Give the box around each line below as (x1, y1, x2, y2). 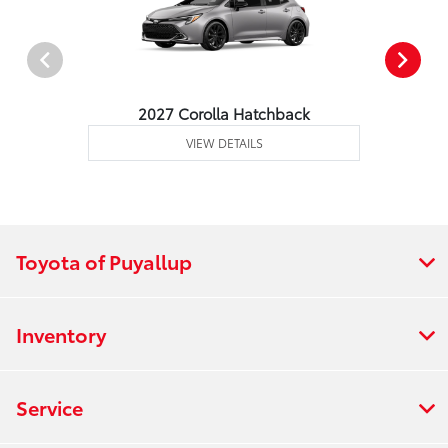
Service (16, 392, 83, 421)
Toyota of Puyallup (16, 246, 192, 275)
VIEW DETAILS (185, 133, 263, 151)
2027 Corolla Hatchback (138, 101, 311, 124)
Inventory (16, 319, 106, 348)
